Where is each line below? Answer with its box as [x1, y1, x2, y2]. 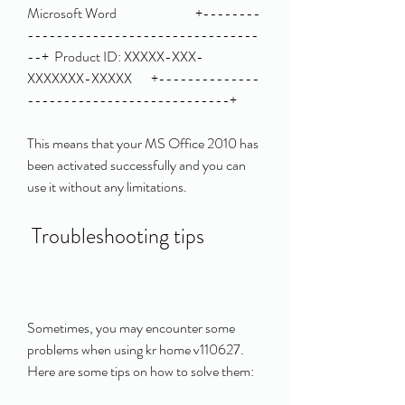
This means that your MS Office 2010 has [27, 133, 259, 154]
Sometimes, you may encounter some [27, 317, 235, 338]
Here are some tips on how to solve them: [27, 361, 254, 381]
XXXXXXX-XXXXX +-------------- [27, 68, 259, 89]
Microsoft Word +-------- [27, 3, 260, 24]
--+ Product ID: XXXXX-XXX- [27, 46, 203, 67]
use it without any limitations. [27, 176, 187, 197]
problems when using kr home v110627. [27, 339, 244, 360]
